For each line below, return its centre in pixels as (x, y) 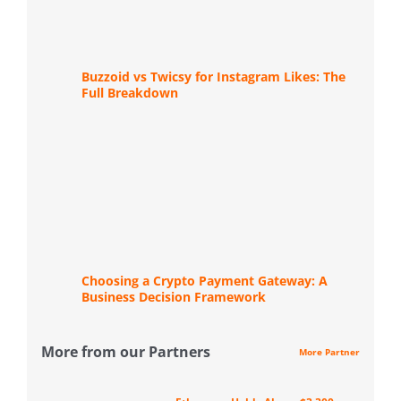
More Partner (329, 351)
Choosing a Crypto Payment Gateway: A (205, 281)
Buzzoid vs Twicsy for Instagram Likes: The (214, 76)
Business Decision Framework (174, 297)
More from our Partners (126, 352)
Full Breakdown (130, 92)
